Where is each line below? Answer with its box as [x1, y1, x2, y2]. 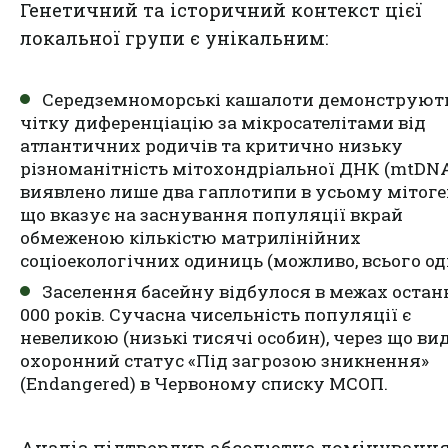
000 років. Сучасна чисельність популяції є [20, 302, 411, 326]
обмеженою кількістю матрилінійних [20, 225, 361, 249]
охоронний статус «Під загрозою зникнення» [20, 348, 429, 372]
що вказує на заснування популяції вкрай [20, 202, 403, 226]
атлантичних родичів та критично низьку [20, 133, 403, 157]
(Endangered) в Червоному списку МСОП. [20, 371, 388, 395]
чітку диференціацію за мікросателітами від [20, 110, 426, 134]
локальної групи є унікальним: [20, 25, 328, 50]
